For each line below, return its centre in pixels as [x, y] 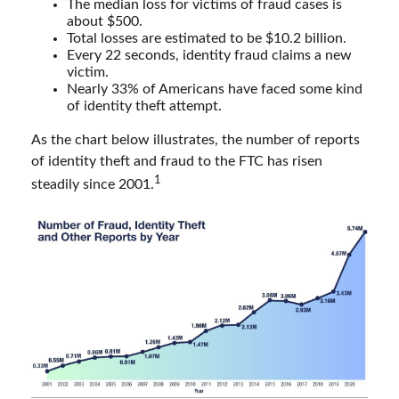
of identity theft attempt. [144, 106]
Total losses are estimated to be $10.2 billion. [207, 38]
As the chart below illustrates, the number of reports [195, 139]
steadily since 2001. [93, 185]
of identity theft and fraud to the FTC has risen [177, 161]
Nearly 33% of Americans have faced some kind [215, 89]
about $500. [105, 21]
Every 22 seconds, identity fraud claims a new [209, 55]
